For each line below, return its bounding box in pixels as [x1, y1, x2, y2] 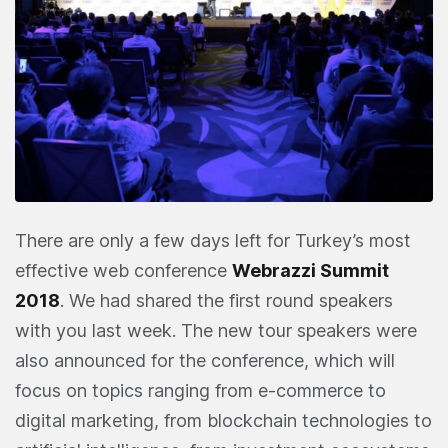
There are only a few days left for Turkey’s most [15, 229, 411, 251]
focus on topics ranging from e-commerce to [15, 379, 386, 401]
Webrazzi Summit [232, 259, 389, 281]
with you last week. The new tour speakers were [15, 319, 417, 341]
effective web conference [15, 259, 232, 281]
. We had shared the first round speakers [60, 289, 393, 311]
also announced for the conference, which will [15, 349, 395, 371]
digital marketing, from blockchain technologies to [15, 409, 432, 431]
